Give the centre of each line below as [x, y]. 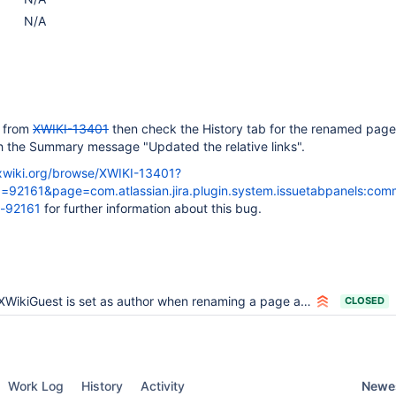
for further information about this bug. [151, 208]
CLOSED [365, 301]
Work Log [36, 386]
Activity [163, 386]
